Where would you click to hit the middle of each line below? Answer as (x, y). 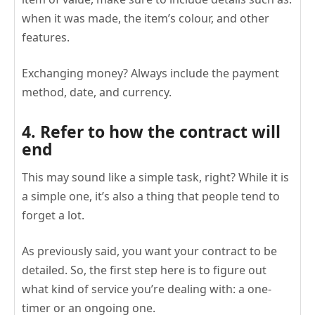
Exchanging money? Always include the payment (150, 73)
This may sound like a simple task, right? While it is (155, 178)
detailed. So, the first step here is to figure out (144, 270)
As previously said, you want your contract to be (149, 251)
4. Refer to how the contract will (151, 132)
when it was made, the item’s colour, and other (146, 19)
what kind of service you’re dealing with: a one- (147, 289)
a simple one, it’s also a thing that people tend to (151, 197)
